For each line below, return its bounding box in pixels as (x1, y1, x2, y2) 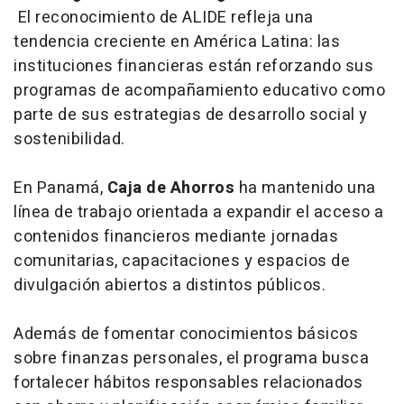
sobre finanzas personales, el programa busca (14, 346, 369, 372)
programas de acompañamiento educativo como (14, 78, 385, 104)
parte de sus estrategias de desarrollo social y (14, 103, 368, 128)
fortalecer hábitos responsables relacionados (14, 371, 363, 396)
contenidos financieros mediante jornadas (14, 225, 338, 250)
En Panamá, (14, 176, 107, 201)
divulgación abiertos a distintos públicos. (14, 273, 326, 298)
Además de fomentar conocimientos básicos (14, 322, 358, 347)
